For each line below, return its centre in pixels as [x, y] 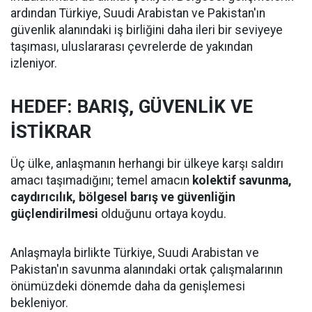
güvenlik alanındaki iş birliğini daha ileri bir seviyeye [147, 30]
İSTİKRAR [51, 132]
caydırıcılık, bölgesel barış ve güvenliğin [123, 197]
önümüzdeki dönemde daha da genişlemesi [128, 287]
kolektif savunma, [242, 181]
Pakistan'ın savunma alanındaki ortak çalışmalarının [147, 270]
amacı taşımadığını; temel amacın [101, 181]
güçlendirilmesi [54, 214]
